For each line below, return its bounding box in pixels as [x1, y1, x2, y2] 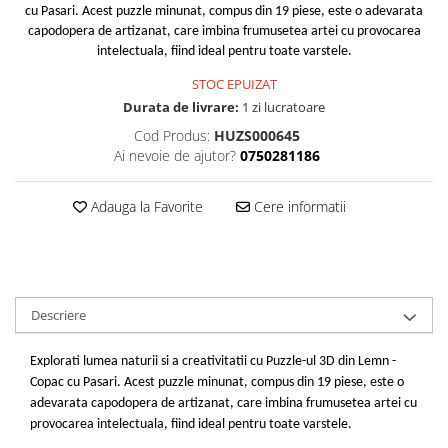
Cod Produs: [133, 126, 210, 145]
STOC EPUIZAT [189, 75, 277, 93]
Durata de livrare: [123, 98, 239, 116]
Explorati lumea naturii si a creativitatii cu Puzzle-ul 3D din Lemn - [30, 354, 396, 369]
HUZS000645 [213, 126, 300, 145]
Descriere [31, 306, 86, 324]
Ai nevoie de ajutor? [113, 146, 236, 165]
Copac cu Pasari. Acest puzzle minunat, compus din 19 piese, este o [30, 375, 404, 390]
